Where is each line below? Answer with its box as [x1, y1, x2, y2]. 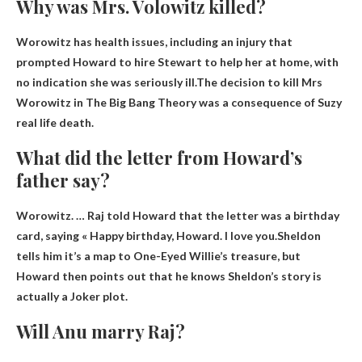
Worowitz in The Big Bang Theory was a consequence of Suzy [16, 95, 342, 109]
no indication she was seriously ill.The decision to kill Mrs [16, 74, 322, 89]
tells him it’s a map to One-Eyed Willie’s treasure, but [16, 248, 301, 263]
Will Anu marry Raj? [16, 318, 185, 343]
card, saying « [16, 228, 90, 242]
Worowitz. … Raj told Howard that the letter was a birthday [16, 208, 339, 222]
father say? [16, 167, 110, 192]
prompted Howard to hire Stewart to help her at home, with [16, 54, 339, 69]
